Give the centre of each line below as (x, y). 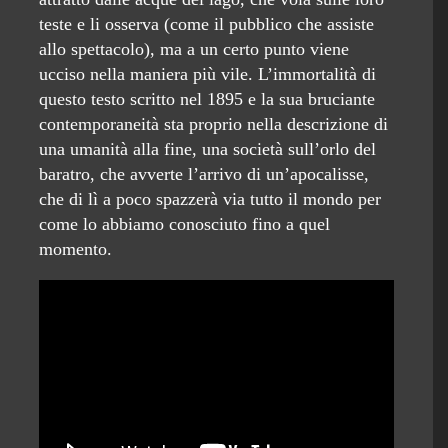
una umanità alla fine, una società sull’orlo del (207, 149)
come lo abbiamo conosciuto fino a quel (184, 224)
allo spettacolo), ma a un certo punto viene (194, 49)
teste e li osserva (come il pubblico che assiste (206, 24)
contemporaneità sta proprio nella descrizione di (213, 124)
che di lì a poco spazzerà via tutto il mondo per (210, 199)
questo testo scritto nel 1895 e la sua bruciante (207, 99)
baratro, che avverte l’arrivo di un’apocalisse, (204, 174)
